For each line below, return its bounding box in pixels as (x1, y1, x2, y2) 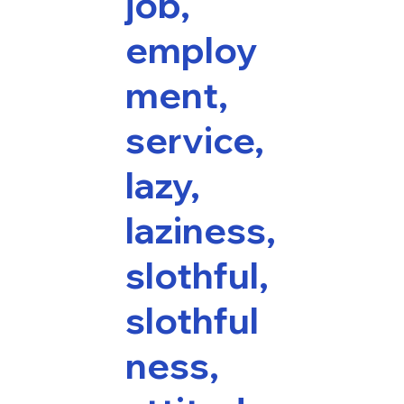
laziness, (124, 207, 276, 253)
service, (124, 117, 264, 163)
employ (124, 27, 258, 73)
